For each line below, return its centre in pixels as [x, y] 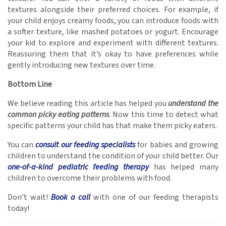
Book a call [71, 197]
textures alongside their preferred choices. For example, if [113, 10]
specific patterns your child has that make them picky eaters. [112, 126]
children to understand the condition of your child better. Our [113, 156]
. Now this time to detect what [164, 115]
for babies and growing [177, 145]
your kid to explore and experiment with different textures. [113, 43]
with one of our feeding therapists [154, 197]
